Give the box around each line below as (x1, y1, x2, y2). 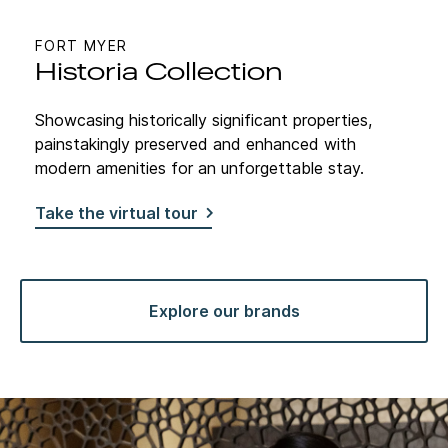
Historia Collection (35, 60, 283, 85)
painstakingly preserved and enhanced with (35, 133, 356, 154)
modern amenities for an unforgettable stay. (35, 157, 364, 178)
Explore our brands (148, 300, 300, 321)
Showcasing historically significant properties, (35, 109, 372, 130)
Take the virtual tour (35, 202, 198, 223)
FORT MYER (35, 36, 128, 54)
